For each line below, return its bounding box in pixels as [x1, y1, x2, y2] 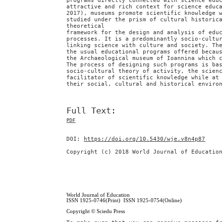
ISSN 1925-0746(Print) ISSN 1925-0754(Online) [66, 197, 182, 203]
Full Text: [66, 106, 116, 116]
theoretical [66, 23, 105, 30]
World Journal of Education [66, 192, 130, 198]
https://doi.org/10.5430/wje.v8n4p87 [84, 136, 206, 143]
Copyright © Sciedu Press [66, 208, 125, 214]
